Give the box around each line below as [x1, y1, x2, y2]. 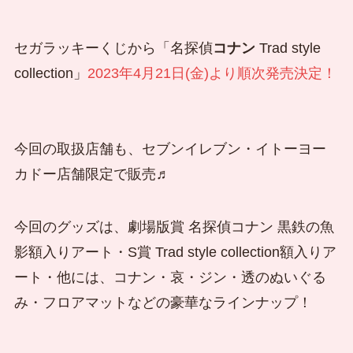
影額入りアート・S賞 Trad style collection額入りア [13, 244, 336, 261]
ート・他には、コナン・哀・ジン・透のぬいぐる [13, 269, 326, 286]
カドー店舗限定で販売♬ [13, 165, 170, 182]
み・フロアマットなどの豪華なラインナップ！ [13, 295, 312, 311]
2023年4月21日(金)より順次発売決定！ [87, 65, 336, 81]
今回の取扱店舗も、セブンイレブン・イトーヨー [13, 140, 326, 157]
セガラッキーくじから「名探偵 [13, 39, 213, 56]
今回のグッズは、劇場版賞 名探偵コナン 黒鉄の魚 [13, 219, 334, 236]
